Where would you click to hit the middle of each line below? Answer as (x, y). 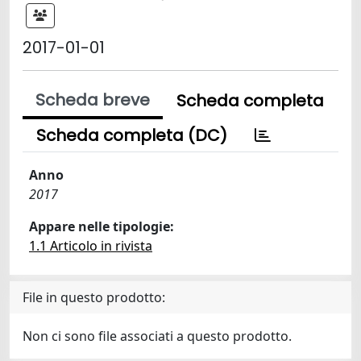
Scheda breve (93, 100)
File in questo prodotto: (94, 297)
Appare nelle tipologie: (102, 226)
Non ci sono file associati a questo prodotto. (157, 336)
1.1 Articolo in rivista (91, 246)
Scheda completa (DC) (132, 135)
